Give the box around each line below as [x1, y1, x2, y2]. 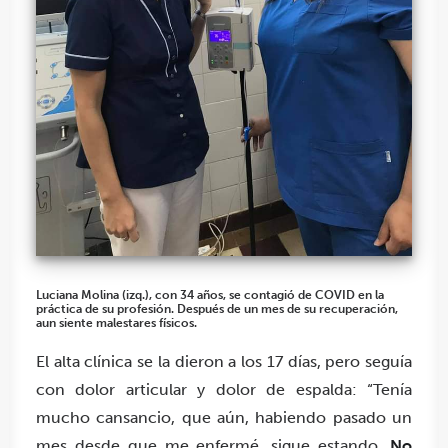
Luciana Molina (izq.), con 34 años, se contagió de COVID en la [36, 288, 384, 303]
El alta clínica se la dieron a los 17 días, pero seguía [36, 352, 412, 372]
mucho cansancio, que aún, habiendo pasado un [36, 408, 412, 428]
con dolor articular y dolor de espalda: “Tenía [36, 380, 412, 400]
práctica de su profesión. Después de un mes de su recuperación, [36, 302, 398, 317]
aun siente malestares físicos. [36, 316, 197, 331]
